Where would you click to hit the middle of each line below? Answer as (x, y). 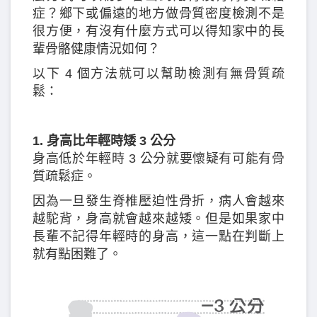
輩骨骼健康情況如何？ (96, 48)
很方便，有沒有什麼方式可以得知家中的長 (158, 31)
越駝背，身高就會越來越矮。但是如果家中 (158, 218)
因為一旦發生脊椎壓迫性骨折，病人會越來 (158, 201)
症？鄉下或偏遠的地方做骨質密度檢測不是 (158, 13)
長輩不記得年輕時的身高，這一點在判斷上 (158, 236)
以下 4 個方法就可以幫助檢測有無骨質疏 (158, 73)
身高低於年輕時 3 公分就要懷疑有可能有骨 (158, 158)
